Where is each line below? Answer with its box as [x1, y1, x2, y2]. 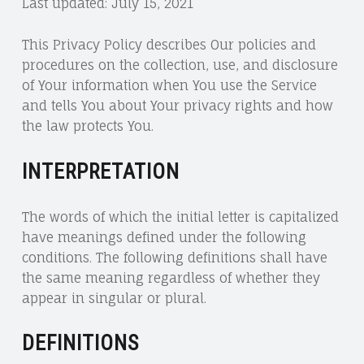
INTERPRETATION [21, 158, 180, 184]
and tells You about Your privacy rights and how [21, 97, 333, 114]
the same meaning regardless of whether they [21, 269, 320, 286]
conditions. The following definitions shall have [21, 249, 327, 266]
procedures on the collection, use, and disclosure [21, 56, 338, 73]
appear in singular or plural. [21, 289, 206, 306]
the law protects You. [21, 117, 154, 134]
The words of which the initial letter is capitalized [21, 208, 339, 225]
